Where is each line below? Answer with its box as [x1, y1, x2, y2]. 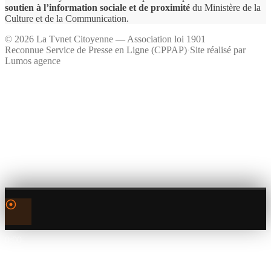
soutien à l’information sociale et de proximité [5, 2, 190, 13]
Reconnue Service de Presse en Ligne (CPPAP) [5, 45, 187, 56]
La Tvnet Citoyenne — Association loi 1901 [34, 34, 206, 45]
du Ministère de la [192, 2, 261, 13]
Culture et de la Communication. [5, 13, 129, 24]
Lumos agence [5, 56, 60, 67]
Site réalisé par [190, 45, 246, 56]
